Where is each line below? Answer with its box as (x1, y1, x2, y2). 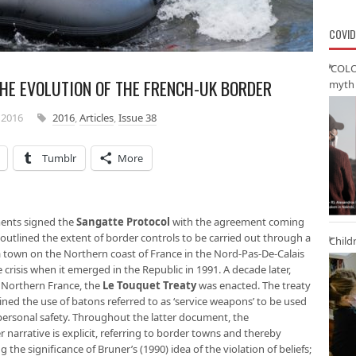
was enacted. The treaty (196, 278, 311, 292)
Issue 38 (118, 110, 157, 125)
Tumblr (42, 151, 76, 165)
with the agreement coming (170, 215, 304, 229)
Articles (79, 110, 114, 125)
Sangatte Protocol (76, 215, 170, 229)
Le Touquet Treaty (103, 278, 196, 292)
